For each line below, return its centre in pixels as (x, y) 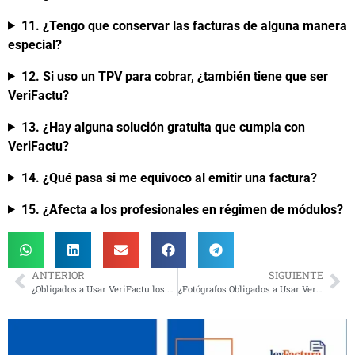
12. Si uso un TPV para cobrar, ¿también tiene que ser (174, 76)
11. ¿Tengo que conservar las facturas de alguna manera (184, 25)
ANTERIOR (58, 275)
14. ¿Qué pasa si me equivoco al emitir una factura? (169, 177)
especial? (35, 44)
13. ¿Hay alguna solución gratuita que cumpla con (163, 127)
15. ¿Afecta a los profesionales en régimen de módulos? (182, 209)
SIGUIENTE (296, 275)
